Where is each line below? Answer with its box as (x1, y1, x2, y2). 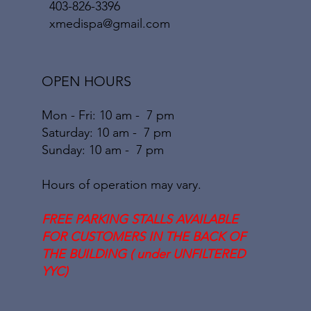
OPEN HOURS (42, 73, 131, 90)
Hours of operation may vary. (42, 177, 201, 193)
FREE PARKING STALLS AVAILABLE (42, 212, 238, 228)
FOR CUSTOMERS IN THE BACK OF (42, 229, 246, 245)
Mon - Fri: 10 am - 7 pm (42, 108, 174, 124)
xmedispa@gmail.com (49, 16, 170, 32)
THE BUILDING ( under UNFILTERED (42, 246, 245, 262)
